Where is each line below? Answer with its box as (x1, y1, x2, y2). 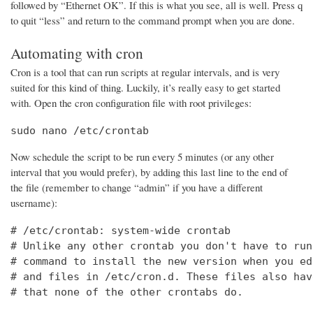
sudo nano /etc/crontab (10, 124, 149, 138)
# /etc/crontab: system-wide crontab (10, 224, 231, 238)
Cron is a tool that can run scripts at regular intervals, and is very (10, 65, 279, 80)
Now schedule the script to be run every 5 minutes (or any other (10, 150, 274, 164)
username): (10, 196, 57, 210)
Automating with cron (10, 43, 143, 64)
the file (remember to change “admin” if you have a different (10, 180, 263, 195)
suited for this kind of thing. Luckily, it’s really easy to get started (10, 80, 280, 95)
